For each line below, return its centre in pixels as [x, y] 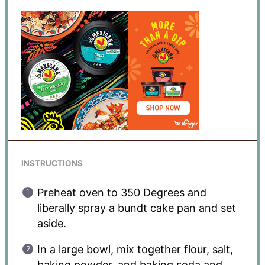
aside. [51, 224]
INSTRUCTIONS [52, 164]
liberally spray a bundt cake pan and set [136, 208]
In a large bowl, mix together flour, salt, [135, 250]
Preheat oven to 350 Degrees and [122, 193]
